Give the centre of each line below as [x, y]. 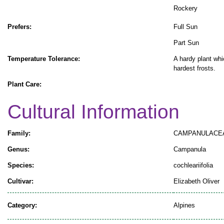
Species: [21, 165]
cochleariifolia [193, 165]
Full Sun [185, 27]
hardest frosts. [194, 68]
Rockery [185, 8]
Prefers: [19, 27]
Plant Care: [24, 84]
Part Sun [186, 43]
